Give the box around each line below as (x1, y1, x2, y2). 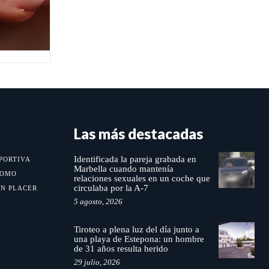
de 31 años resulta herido (73, 244, 168, 254)
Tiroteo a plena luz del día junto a (73, 225, 199, 235)
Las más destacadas (73, 125, 203, 143)
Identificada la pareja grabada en (73, 154, 196, 165)
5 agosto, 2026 (73, 197, 122, 207)
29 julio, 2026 (73, 258, 120, 267)
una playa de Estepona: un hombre (73, 234, 204, 244)
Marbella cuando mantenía (73, 164, 174, 174)
